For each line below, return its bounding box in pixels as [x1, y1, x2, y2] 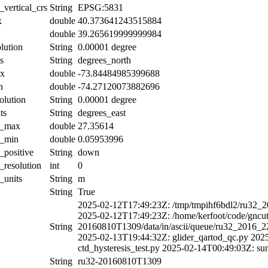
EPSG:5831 [78, 2, 123, 13]
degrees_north [78, 54, 131, 65]
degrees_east [78, 107, 126, 118]
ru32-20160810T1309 [78, 255, 162, 266]
